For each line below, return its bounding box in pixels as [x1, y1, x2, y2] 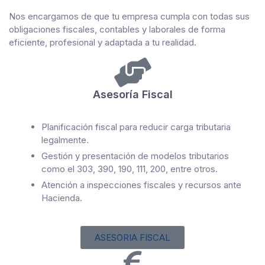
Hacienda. [41, 192, 82, 204]
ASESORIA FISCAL [95, 232, 170, 244]
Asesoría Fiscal [92, 88, 173, 101]
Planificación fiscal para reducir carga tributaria [41, 121, 231, 132]
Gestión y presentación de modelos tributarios [41, 150, 229, 161]
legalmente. [41, 134, 89, 146]
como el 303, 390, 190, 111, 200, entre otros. [41, 163, 218, 174]
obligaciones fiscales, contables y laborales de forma [9, 23, 225, 35]
